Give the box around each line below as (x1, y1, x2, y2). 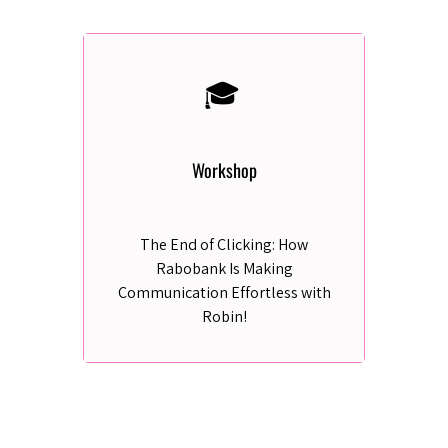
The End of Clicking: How (140, 234, 308, 255)
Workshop (191, 157, 257, 183)
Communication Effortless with (117, 282, 331, 303)
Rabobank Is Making (155, 258, 293, 279)
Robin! (201, 306, 247, 327)
